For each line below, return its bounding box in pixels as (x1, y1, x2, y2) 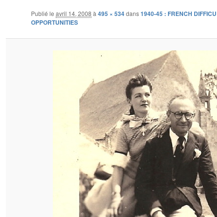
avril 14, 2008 (56, 9, 92, 17)
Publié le (31, 9, 56, 17)
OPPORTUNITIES (31, 17, 78, 27)
